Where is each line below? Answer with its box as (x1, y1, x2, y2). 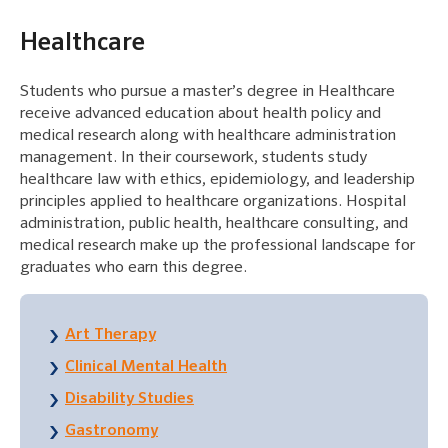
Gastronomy (65, 423, 158, 440)
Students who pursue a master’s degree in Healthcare (20, 84, 395, 101)
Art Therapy (65, 327, 156, 344)
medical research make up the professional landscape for (20, 238, 415, 255)
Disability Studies (65, 391, 194, 408)
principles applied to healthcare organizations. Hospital (20, 194, 406, 211)
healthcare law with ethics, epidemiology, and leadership (20, 172, 415, 189)
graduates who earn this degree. (20, 260, 247, 277)
